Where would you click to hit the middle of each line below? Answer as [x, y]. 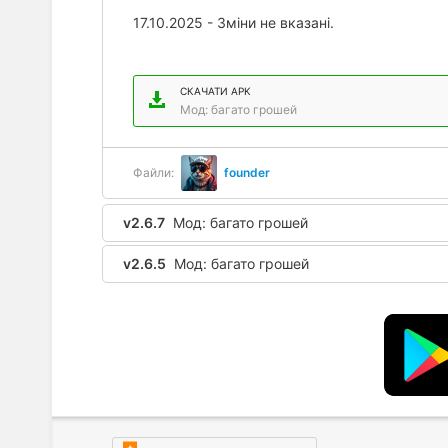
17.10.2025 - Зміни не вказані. [233, 22]
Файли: [153, 172]
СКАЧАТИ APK [215, 91]
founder [247, 172]
